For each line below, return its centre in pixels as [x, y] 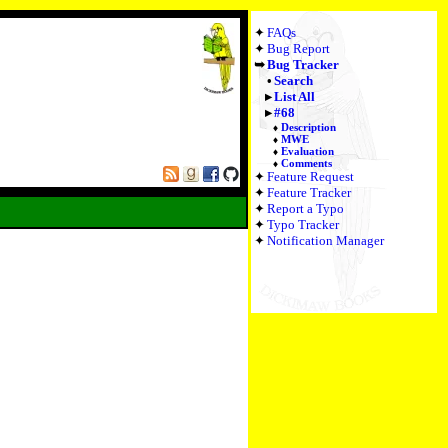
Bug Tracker [303, 64]
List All [294, 96]
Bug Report [298, 48]
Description [309, 127]
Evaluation [308, 151]
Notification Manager [325, 240]
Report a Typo [305, 208]
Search [293, 80]
